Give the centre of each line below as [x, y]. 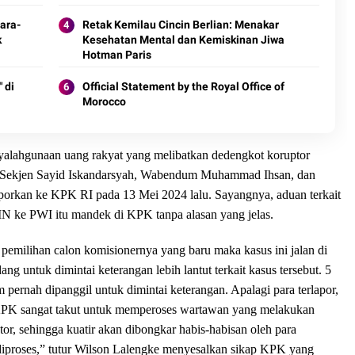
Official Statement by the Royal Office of [183, 87]
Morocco [104, 102]
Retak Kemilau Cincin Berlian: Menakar [180, 25]
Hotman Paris [116, 55]
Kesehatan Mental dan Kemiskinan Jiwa [183, 40]
